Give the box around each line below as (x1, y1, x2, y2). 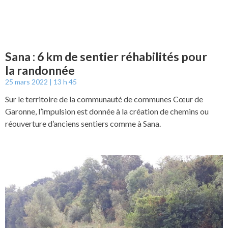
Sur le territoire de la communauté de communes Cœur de (5, 94, 203, 104)
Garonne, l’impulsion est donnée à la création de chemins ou (5, 106, 209, 116)
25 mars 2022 (5, 77, 49, 86)
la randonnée (5, 63, 75, 77)
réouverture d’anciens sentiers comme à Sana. (5, 119, 161, 128)
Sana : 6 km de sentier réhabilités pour (5, 49, 207, 64)
